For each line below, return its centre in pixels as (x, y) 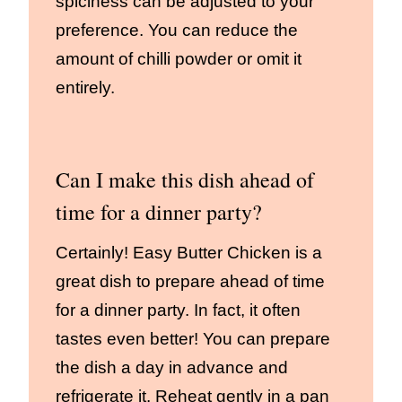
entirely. (85, 88)
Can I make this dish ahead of (185, 180)
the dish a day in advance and (172, 368)
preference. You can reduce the (177, 31)
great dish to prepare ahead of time (190, 282)
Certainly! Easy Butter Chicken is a (189, 253)
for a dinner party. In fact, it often (178, 310)
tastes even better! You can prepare (193, 339)
